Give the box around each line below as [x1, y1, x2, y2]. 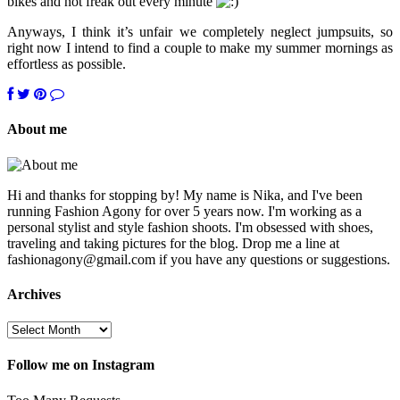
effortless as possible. [7, 56, 126, 72]
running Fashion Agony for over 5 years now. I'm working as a [7, 203, 362, 219]
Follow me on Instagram [7, 357, 154, 373]
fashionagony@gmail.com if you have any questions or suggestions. [7, 251, 390, 267]
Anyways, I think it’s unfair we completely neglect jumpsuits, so [7, 24, 393, 40]
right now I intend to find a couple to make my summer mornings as [7, 40, 393, 56]
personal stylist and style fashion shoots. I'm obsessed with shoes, [7, 219, 373, 235]
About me [7, 121, 67, 137]
